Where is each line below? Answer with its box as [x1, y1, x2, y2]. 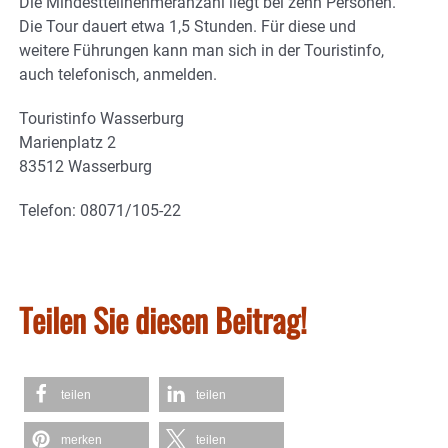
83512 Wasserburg [19, 156, 152, 176]
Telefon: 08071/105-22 [19, 200, 181, 220]
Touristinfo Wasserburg [19, 108, 184, 128]
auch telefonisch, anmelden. [19, 64, 217, 84]
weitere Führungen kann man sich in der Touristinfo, [19, 40, 384, 60]
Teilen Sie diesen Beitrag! [19, 295, 307, 343]
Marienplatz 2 [19, 132, 116, 152]
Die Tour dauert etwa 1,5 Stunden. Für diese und [19, 16, 356, 36]
